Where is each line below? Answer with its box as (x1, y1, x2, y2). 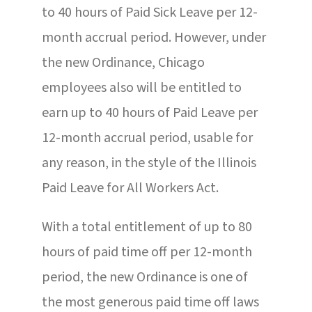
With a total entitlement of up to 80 (41, 217, 252, 237)
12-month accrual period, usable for (41, 127, 253, 148)
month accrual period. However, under (41, 27, 266, 47)
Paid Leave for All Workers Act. (41, 178, 219, 198)
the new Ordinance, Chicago (41, 52, 205, 72)
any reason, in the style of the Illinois (41, 153, 256, 173)
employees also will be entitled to (41, 77, 242, 97)
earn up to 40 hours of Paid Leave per (41, 102, 258, 123)
